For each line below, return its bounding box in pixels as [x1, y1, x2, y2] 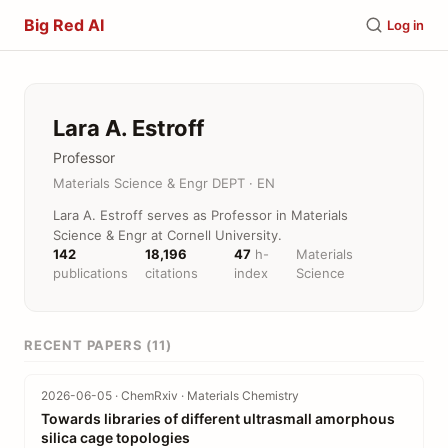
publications [53, 265, 128, 281]
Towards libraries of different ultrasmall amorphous [41, 410, 395, 427]
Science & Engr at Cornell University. [53, 227, 282, 243]
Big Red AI [24, 15, 104, 35]
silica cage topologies [41, 429, 190, 446]
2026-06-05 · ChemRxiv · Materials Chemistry [41, 388, 299, 403]
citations [144, 265, 198, 281]
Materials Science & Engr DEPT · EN [53, 175, 275, 191]
